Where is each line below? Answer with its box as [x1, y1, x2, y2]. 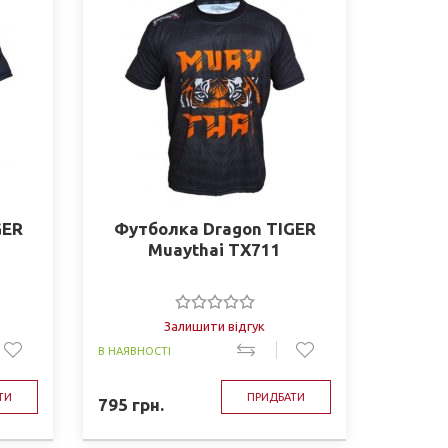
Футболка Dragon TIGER [113, 219, 316, 238]
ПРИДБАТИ [246, 391, 305, 403]
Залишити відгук [164, 319, 266, 333]
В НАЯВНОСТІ [98, 345, 172, 357]
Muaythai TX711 [148, 240, 282, 259]
